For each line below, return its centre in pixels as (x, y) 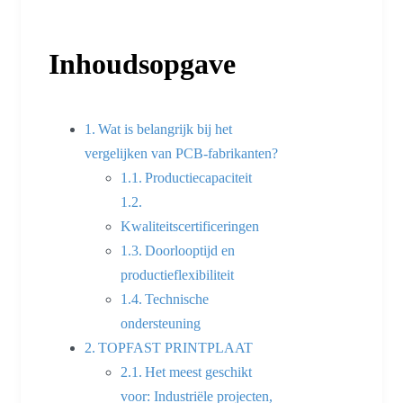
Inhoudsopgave (142, 63)
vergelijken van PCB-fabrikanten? (181, 153)
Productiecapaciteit (199, 177)
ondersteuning (161, 323)
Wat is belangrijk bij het (166, 129)
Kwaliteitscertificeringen (190, 226)
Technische (177, 299)
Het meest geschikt (199, 372)
